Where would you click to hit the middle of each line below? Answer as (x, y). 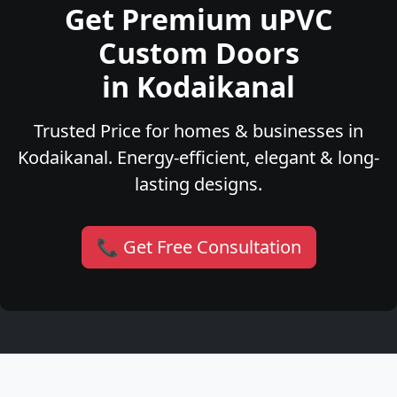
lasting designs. (198, 184)
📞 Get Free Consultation (198, 247)
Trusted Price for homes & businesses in (198, 131)
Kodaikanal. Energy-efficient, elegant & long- (198, 158)
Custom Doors (198, 53)
